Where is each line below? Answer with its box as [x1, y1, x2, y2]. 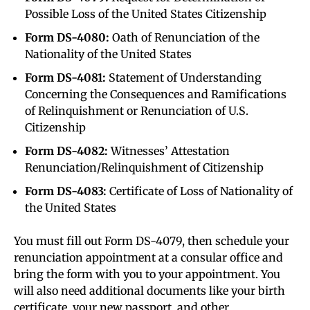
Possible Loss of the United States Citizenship [25, 7, 266, 21]
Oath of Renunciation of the [109, 30, 259, 45]
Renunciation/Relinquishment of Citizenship [25, 161, 264, 175]
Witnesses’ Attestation [108, 144, 230, 158]
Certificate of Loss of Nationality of [107, 184, 293, 199]
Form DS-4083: [25, 184, 107, 199]
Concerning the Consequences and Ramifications [25, 87, 286, 102]
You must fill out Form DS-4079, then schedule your [14, 234, 289, 248]
